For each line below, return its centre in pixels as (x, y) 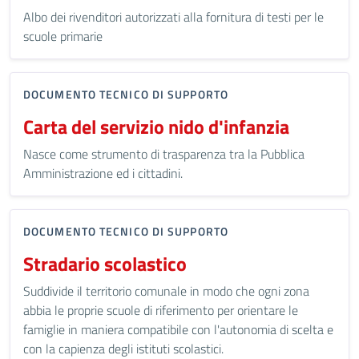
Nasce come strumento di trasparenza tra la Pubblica (164, 154)
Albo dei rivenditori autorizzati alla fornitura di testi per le (173, 17)
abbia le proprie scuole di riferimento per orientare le (161, 310)
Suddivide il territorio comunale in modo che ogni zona (166, 291)
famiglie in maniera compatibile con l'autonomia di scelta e (178, 329)
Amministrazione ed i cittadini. (103, 173)
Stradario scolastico (105, 264)
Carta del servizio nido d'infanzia (156, 127)
